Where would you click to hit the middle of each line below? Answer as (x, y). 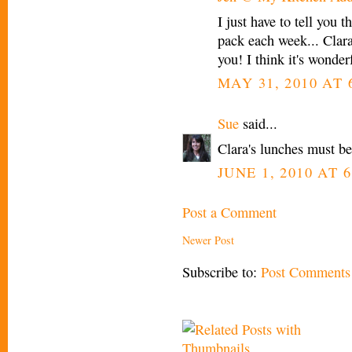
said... (258, 123)
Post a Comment (229, 213)
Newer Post (208, 240)
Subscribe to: (222, 272)
